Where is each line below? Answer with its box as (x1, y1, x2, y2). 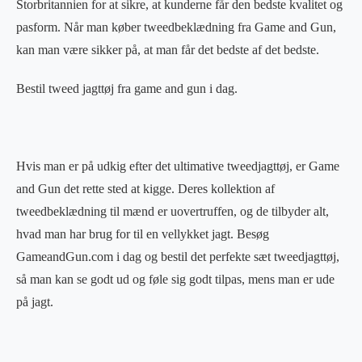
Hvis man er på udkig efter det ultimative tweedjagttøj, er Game (16, 158, 339, 173)
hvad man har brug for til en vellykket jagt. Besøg (16, 226, 269, 241)
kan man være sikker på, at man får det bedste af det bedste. (16, 42, 319, 57)
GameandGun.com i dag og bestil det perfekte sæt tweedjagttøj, (16, 249, 339, 263)
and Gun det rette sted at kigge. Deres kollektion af (16, 181, 275, 196)
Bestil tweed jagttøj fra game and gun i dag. (16, 81, 238, 95)
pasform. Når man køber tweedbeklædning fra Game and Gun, (16, 19, 336, 34)
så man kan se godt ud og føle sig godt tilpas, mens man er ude (16, 271, 335, 286)
